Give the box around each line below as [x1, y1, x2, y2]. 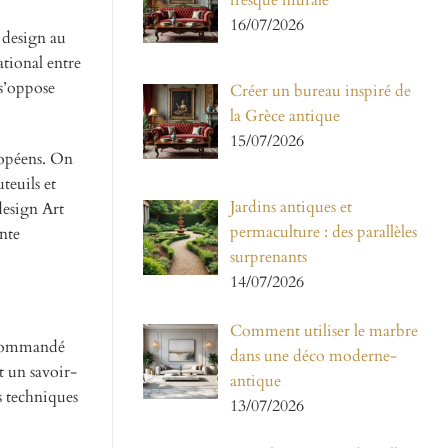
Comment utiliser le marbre [230, 320, 418, 343]
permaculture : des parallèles [230, 221, 417, 244]
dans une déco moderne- [230, 345, 397, 368]
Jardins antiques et [230, 196, 352, 219]
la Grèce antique [230, 105, 340, 128]
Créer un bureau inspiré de [230, 80, 411, 103]
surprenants [230, 246, 307, 269]
